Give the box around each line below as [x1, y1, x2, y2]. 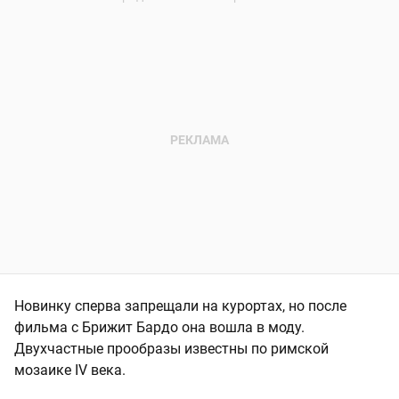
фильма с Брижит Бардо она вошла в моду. [14, 319, 305, 337]
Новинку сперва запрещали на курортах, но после [14, 297, 346, 315]
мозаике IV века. [14, 362, 126, 379]
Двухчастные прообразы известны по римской [14, 340, 329, 358]
